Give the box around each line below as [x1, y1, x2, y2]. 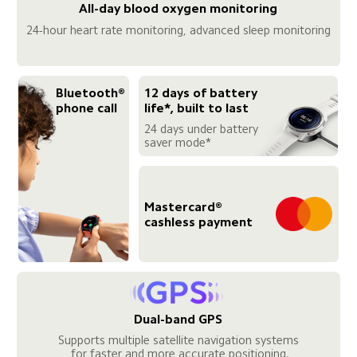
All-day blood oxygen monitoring [79, 2, 278, 16]
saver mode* [143, 135, 211, 148]
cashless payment [143, 214, 253, 229]
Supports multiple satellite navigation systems [57, 334, 299, 346]
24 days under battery [143, 122, 261, 135]
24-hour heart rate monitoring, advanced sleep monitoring [25, 23, 331, 36]
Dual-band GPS [134, 312, 223, 326]
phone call [55, 100, 117, 115]
